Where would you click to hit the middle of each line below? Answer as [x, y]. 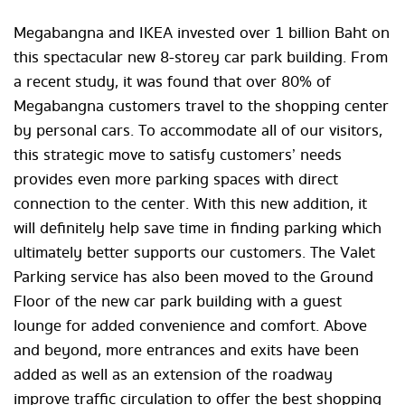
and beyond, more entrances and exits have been [186, 351]
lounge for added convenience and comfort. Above [190, 326]
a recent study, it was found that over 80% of [172, 82]
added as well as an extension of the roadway [173, 375]
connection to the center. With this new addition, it [190, 204]
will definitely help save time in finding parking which [198, 229]
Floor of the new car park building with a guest [178, 302]
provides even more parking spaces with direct [176, 180]
